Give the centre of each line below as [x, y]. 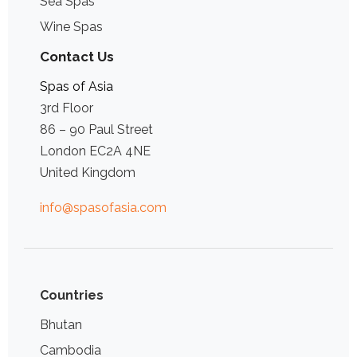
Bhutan [61, 324]
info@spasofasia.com [103, 207]
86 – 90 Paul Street [96, 129]
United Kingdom [88, 172]
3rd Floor [67, 108]
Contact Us [77, 56]
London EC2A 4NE [95, 151]
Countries [72, 295]
